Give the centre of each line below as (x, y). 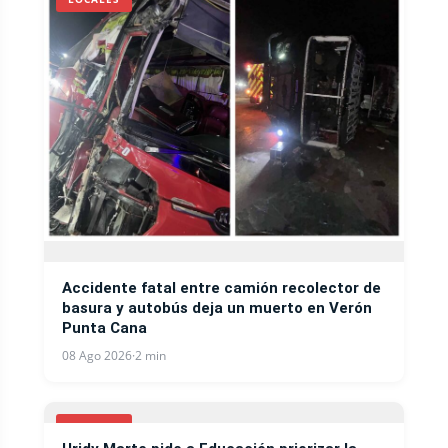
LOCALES (94, 426)
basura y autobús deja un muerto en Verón (217, 308)
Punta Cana (104, 328)
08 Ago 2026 (97, 355)
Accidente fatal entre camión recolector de (221, 288)
